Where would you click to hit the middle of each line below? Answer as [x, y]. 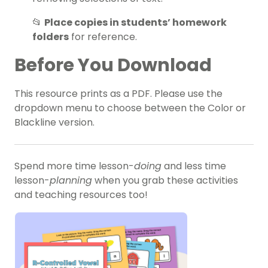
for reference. [104, 37]
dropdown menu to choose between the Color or [130, 108]
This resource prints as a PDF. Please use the [118, 94]
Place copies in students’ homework [135, 23]
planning [71, 181]
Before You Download [113, 66]
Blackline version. [54, 123]
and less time [194, 166]
